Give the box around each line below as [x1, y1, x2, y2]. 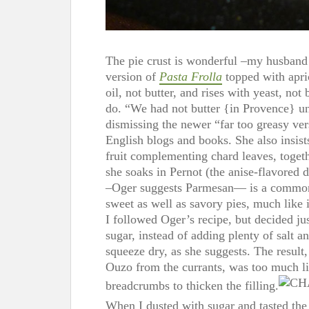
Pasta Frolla [159, 69, 222, 83]
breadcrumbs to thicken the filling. [106, 278, 279, 292]
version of [106, 69, 159, 83]
